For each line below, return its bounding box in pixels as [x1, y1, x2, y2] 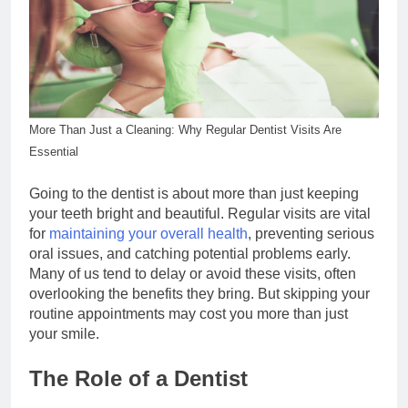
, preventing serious [248, 226, 374, 242]
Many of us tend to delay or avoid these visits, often [29, 266, 356, 282]
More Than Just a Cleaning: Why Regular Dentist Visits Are [29, 123, 342, 138]
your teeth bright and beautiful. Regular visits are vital [29, 206, 371, 222]
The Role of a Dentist [29, 366, 248, 392]
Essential [29, 145, 78, 159]
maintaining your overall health [49, 226, 248, 242]
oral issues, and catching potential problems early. [29, 246, 351, 262]
